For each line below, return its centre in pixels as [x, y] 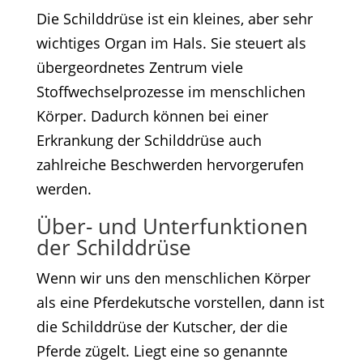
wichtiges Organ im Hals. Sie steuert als [171, 43]
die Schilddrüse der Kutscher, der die [162, 327]
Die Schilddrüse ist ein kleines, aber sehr [174, 19]
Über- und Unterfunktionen [172, 226]
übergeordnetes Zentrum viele [139, 68]
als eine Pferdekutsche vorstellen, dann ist [180, 303]
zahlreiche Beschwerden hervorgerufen [170, 165]
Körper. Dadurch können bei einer [152, 116]
